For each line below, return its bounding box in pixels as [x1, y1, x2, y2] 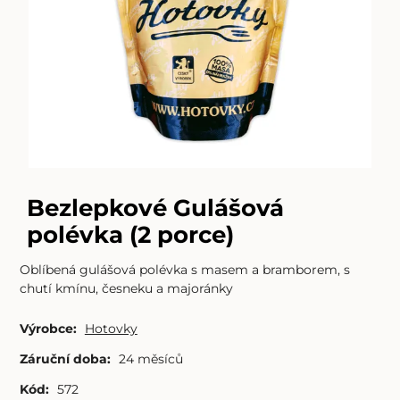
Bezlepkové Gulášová [26, 194, 284, 221]
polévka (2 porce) [26, 221, 234, 248]
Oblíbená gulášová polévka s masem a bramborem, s [19, 262, 350, 279]
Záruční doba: [19, 351, 111, 368]
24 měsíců [118, 351, 183, 368]
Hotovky [84, 321, 137, 337]
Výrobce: [19, 321, 77, 337]
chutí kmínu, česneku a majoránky [19, 280, 233, 297]
